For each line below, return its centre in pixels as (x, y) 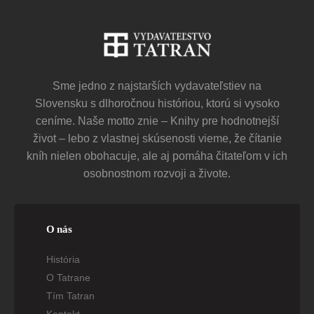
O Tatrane (68, 277)
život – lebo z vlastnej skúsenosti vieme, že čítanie (157, 138)
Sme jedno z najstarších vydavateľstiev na (157, 86)
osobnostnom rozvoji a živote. (157, 173)
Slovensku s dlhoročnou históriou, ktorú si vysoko (157, 103)
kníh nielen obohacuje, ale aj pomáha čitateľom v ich (157, 156)
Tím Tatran (70, 295)
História (63, 259)
